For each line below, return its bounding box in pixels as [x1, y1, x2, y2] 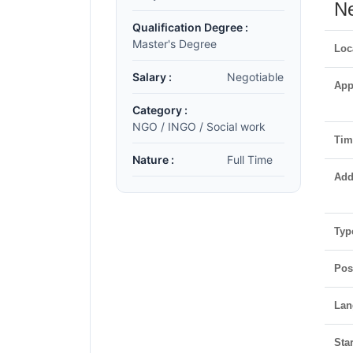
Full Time [227, 153, 273, 166]
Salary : [132, 70, 172, 84]
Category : [132, 103, 188, 117]
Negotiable [227, 70, 284, 84]
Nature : [132, 153, 174, 166]
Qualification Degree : [132, 20, 248, 34]
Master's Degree [132, 37, 217, 50]
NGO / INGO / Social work [132, 120, 266, 133]
